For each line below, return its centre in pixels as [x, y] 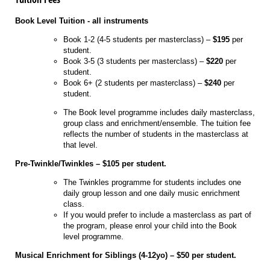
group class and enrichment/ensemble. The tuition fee [157, 124]
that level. [80, 145]
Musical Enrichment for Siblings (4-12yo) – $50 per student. [126, 256]
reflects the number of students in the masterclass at [156, 134]
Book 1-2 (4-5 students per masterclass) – [138, 40]
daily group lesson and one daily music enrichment [152, 193]
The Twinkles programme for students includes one [152, 183]
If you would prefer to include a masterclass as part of [157, 215]
